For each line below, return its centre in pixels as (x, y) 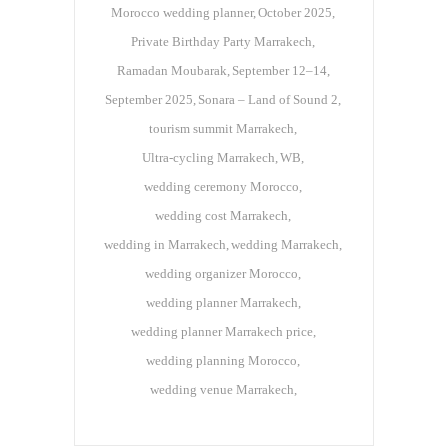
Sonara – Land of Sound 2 (268, 100)
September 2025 (149, 100)
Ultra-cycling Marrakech (208, 158)
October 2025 (295, 13)
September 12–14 (279, 71)
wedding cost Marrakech (221, 216)
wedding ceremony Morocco (221, 187)
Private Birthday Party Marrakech (221, 42)
